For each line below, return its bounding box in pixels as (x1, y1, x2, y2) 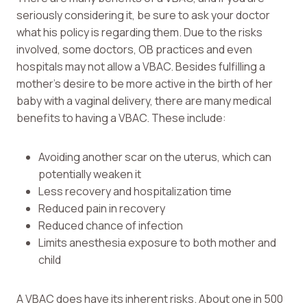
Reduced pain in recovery (38, 201, 165, 217)
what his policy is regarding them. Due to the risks (16, 25, 262, 40)
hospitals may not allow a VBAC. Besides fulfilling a (16, 59, 265, 75)
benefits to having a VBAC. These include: (16, 110, 226, 126)
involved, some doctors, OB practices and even (16, 42, 252, 58)
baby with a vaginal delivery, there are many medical (16, 93, 271, 109)
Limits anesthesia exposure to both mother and (38, 235, 276, 251)
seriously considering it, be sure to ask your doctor (16, 8, 270, 23)
